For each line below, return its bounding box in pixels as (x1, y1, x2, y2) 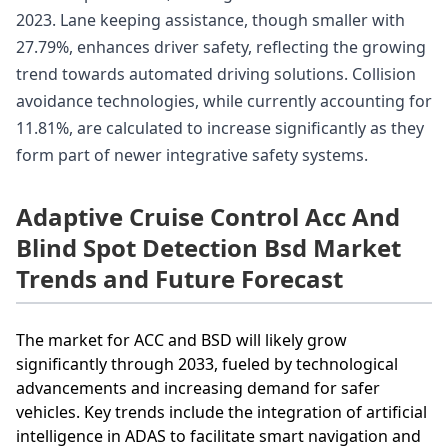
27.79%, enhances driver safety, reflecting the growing (16, 36, 426, 59)
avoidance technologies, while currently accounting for (16, 90, 432, 113)
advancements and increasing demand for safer (16, 377, 380, 400)
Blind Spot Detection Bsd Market (16, 231, 401, 265)
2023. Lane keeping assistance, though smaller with (16, 9, 405, 32)
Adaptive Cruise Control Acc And (16, 200, 400, 234)
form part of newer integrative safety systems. (16, 144, 368, 167)
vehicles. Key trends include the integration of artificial (16, 401, 427, 424)
